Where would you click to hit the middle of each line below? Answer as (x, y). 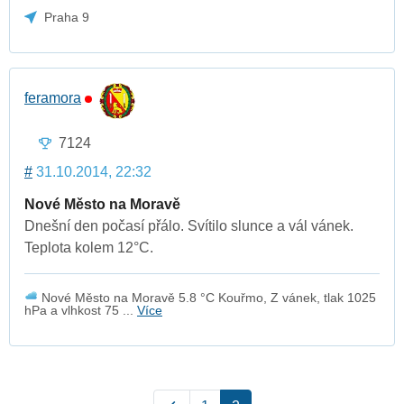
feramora (53, 98)
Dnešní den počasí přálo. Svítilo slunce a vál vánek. (189, 225)
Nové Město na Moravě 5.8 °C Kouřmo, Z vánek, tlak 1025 (207, 297)
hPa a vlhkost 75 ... (81, 310)
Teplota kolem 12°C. (89, 247)
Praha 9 (67, 17)
